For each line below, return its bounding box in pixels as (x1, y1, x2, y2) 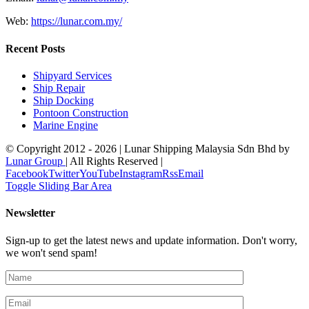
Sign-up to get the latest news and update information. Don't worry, (6, 234, 297, 246)
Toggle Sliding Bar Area (6, 180, 112, 192)
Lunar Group (6, 155, 66, 168)
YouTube (79, 168, 119, 180)
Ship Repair (33, 82, 85, 94)
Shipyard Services (33, 70, 112, 82)
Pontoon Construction (33, 107, 128, 119)
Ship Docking (33, 94, 94, 107)
